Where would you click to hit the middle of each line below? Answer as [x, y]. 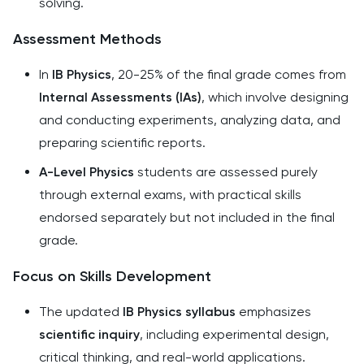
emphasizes [273, 312]
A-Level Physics [87, 172]
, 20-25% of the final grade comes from [229, 74]
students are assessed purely [226, 172]
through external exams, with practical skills [170, 195]
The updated [81, 312]
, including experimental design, [234, 334]
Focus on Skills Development [112, 276]
